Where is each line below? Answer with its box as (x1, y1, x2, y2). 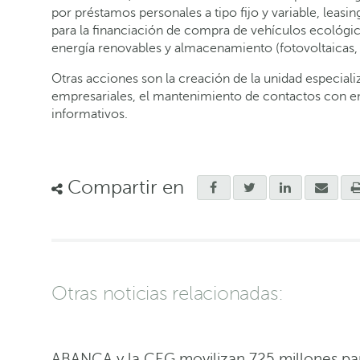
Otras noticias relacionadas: (51, 283, 284, 305)
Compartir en (63, 176, 184, 198)
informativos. (51, 106, 128, 121)
